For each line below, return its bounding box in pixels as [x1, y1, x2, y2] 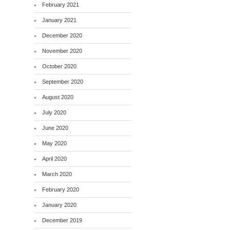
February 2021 [42, 1, 80, 8]
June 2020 [42, 124, 69, 131]
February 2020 [42, 186, 80, 193]
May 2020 [42, 140, 67, 146]
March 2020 [42, 170, 72, 177]
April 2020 [42, 155, 67, 162]
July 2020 [42, 109, 67, 116]
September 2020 [42, 78, 84, 85]
